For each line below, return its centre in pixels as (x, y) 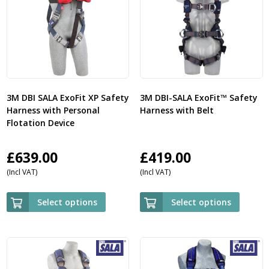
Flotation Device (40, 122)
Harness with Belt (177, 110)
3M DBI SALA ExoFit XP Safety (68, 97)
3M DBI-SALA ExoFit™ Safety (198, 97)
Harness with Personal (53, 110)
